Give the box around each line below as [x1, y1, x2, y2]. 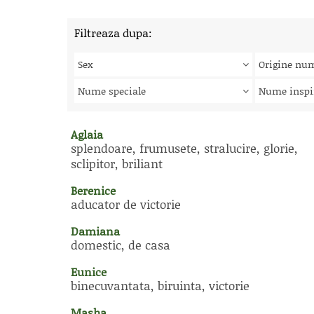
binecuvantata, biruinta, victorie [71, 277, 250, 294]
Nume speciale [78, 83, 146, 98]
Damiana [71, 223, 120, 239]
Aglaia [71, 126, 103, 142]
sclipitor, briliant [71, 155, 163, 172]
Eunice [71, 264, 107, 280]
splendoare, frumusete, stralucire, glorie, [71, 139, 298, 156]
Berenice [71, 182, 116, 198]
